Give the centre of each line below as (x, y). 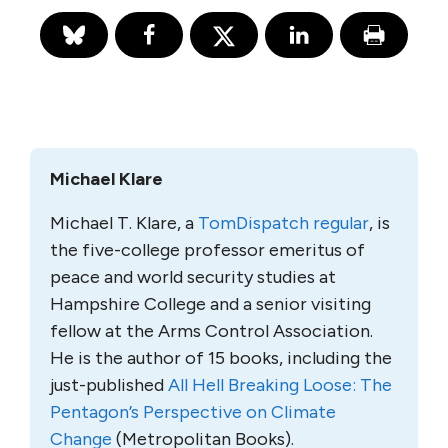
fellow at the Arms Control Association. (211, 330)
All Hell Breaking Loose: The (280, 384)
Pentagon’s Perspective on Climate (193, 411)
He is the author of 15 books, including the (221, 357)
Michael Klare (106, 178)
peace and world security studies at (193, 276)
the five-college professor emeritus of (207, 249)
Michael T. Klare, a (124, 222)
